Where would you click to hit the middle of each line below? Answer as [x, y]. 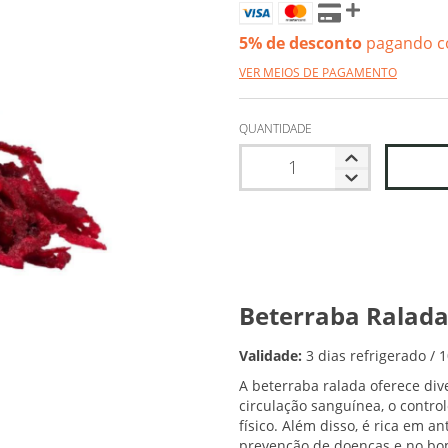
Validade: [270, 355]
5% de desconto [300, 42]
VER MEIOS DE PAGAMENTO [318, 72]
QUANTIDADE [275, 128]
